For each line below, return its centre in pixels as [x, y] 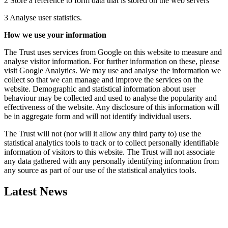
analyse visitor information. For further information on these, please [112, 61]
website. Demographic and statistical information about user [100, 89]
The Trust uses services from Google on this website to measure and [113, 52]
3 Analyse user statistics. [43, 17]
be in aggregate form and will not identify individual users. [98, 116]
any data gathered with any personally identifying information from [111, 161]
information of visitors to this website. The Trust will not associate [109, 152]
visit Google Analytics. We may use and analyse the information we [112, 70]
